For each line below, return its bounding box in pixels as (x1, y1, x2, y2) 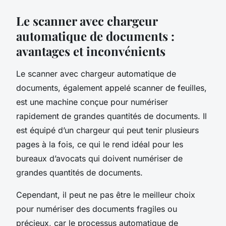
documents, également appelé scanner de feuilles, (16, 82, 207, 93)
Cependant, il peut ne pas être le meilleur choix (16, 189, 195, 200)
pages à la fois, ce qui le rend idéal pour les (16, 139, 183, 149)
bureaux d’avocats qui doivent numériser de (16, 153, 183, 163)
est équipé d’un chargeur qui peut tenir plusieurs (16, 125, 199, 135)
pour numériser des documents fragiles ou (16, 203, 177, 214)
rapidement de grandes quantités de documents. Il (16, 110, 207, 121)
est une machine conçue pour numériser (16, 96, 168, 107)
